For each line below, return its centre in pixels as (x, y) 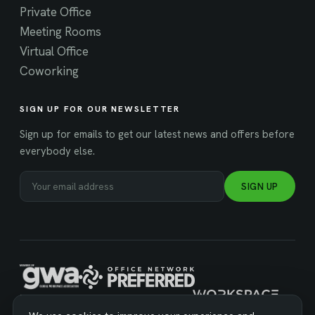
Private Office (56, 12)
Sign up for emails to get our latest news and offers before (157, 134)
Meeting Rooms (60, 32)
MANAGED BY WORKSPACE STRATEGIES (107, 297)
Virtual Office (54, 52)
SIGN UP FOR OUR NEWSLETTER (100, 109)
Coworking (49, 71)
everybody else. (57, 150)
